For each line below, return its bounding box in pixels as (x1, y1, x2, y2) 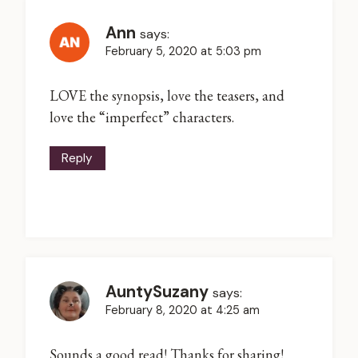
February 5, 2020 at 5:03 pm (105, 44, 261, 59)
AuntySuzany (105, 281, 209, 303)
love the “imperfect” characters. (50, 107, 234, 126)
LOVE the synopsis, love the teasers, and (50, 86, 284, 105)
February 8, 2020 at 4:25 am (105, 303, 260, 318)
